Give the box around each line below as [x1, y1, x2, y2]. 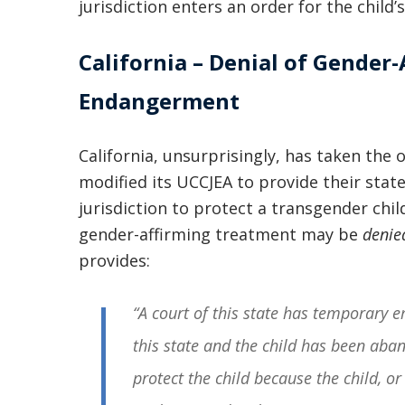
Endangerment [79, 86, 240, 116]
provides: [79, 250, 150, 271]
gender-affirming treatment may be [79, 223, 363, 245]
